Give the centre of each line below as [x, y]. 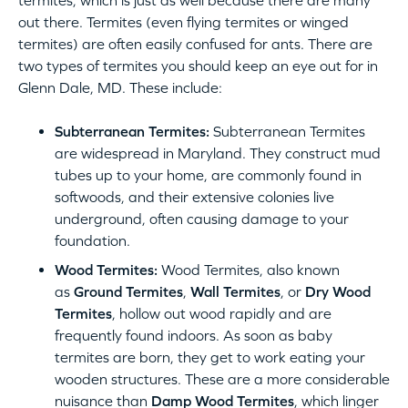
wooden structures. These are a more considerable [222, 379]
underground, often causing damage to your [202, 219]
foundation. [92, 241]
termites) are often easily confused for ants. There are [195, 44]
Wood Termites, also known [249, 270]
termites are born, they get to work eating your [210, 357]
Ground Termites [128, 292]
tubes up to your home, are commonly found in [208, 175]
